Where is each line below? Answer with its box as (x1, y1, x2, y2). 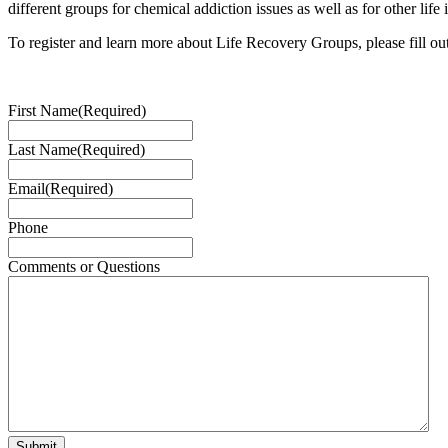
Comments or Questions (8, 257, 160, 275)
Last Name (8, 140, 77, 158)
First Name (8, 101, 78, 119)
